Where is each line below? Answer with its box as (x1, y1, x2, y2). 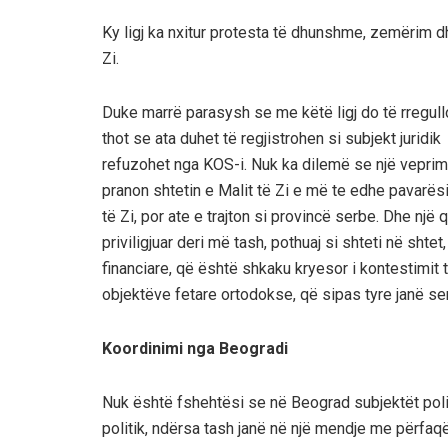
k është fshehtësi (121, 392, 244, 412)
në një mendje (270, 418, 370, 438)
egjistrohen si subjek (246, 128, 391, 148)
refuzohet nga (102, 154, 203, 174)
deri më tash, (173, 232, 271, 252)
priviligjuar (102, 232, 173, 252)
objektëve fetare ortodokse (102, 284, 293, 304)
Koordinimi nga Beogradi (102, 338, 288, 358)
